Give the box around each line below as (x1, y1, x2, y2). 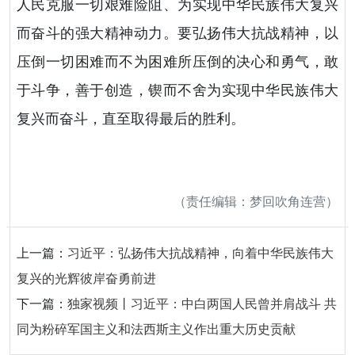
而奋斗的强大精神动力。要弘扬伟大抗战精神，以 (17, 25, 338, 42)
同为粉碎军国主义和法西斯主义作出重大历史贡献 (17, 320, 296, 338)
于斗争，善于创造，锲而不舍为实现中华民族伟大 (17, 82, 338, 99)
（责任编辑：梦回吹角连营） (174, 193, 338, 211)
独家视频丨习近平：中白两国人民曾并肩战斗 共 (67, 295, 337, 313)
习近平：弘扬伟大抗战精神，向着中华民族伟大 (67, 244, 334, 262)
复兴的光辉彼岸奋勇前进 (17, 269, 156, 288)
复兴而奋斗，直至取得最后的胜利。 (17, 111, 245, 128)
